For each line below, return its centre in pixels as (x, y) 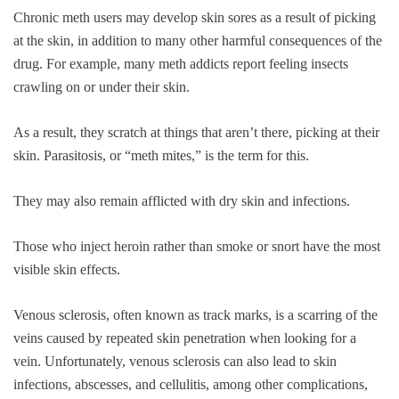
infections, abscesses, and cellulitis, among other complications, (191, 384)
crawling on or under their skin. (102, 86)
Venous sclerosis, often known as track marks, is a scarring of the (195, 314)
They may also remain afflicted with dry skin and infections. (182, 200)
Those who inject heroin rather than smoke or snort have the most (197, 246)
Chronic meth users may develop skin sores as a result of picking (195, 17)
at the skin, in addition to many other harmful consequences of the (198, 40)
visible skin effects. (67, 269)
